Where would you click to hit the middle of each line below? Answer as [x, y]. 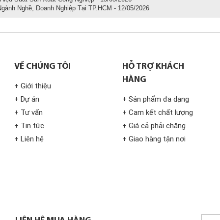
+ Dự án [27, 99]
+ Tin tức [29, 126]
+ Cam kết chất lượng [158, 112]
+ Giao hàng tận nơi [154, 139]
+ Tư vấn [28, 112]
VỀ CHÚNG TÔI [42, 67]
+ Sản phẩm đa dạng [156, 99]
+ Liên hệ [29, 139]
